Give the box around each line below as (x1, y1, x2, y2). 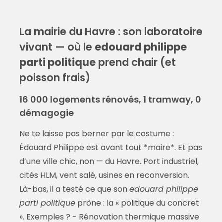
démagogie (19, 107, 74, 119)
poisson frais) (19, 70, 90, 85)
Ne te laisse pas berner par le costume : (19, 128, 174, 140)
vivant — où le (19, 40, 95, 55)
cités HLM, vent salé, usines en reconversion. (19, 169, 189, 181)
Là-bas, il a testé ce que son (19, 183, 129, 195)
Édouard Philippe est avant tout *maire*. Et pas (19, 142, 202, 154)
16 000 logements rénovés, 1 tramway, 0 (19, 93, 201, 106)
